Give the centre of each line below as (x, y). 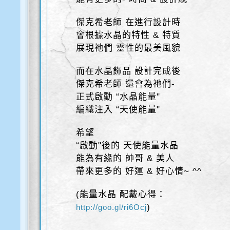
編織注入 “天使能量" (118, 110)
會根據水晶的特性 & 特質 (129, 35)
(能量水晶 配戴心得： (121, 194)
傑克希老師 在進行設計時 (129, 22)
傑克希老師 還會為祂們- (126, 84)
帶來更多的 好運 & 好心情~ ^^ (139, 171)
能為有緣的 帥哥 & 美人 (126, 158)
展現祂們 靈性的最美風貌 (129, 48)
